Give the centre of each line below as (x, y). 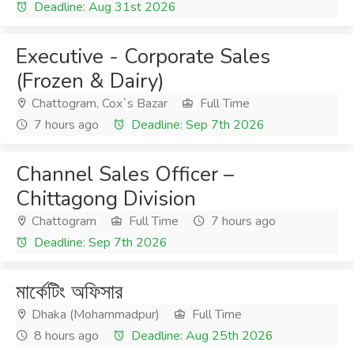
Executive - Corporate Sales (143, 56)
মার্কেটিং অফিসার (69, 292)
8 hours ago (65, 336)
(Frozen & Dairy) (90, 81)
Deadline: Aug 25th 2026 (201, 336)
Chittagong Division (106, 199)
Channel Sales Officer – (125, 174)
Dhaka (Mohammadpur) (94, 314)
